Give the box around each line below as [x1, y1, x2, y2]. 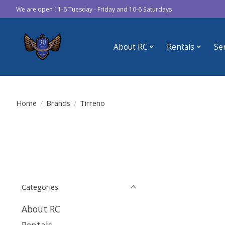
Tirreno [79, 97, 105, 108]
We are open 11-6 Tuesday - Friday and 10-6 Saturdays [16, 5, 172, 14]
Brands [46, 97, 70, 108]
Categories [22, 182, 58, 192]
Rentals [167, 41, 195, 52]
